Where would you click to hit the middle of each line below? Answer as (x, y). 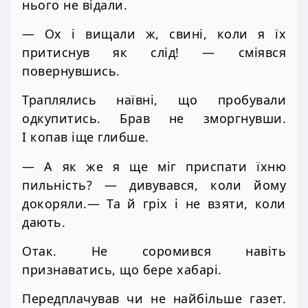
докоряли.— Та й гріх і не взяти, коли (154, 203)
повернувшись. (71, 71)
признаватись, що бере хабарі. (122, 269)
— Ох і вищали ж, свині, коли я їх (154, 34)
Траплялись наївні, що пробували (154, 100)
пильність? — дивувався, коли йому (154, 185)
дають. (44, 222)
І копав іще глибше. (86, 137)
